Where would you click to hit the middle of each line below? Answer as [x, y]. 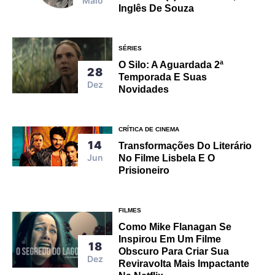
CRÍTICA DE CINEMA [149, 129]
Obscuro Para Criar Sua [174, 251]
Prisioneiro [144, 170]
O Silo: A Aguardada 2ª [171, 64]
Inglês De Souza [157, 8]
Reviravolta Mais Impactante [184, 263]
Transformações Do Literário [185, 145]
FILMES [130, 210]
